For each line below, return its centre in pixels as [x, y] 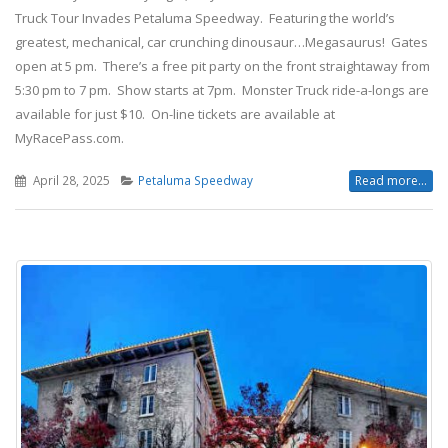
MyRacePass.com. [69, 138]
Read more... [391, 180]
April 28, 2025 [69, 180]
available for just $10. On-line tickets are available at [175, 114]
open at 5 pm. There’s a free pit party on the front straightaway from [222, 66]
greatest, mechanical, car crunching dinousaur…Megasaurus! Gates [221, 42]
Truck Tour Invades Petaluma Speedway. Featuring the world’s [205, 18]
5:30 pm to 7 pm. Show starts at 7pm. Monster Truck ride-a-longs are [222, 90]
